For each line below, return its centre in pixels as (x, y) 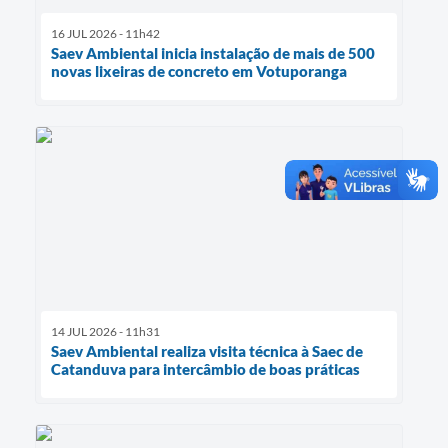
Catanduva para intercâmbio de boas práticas (205, 368)
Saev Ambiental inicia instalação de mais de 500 (213, 52)
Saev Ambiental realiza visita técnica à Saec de (207, 350)
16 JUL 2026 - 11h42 (105, 33)
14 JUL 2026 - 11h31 (105, 331)
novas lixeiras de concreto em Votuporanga (199, 70)
